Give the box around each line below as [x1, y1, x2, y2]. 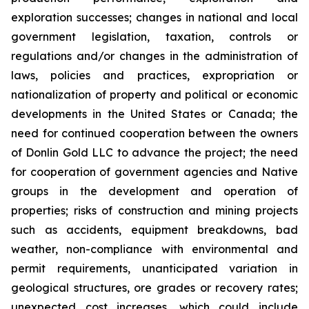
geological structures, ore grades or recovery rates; [11, 281, 298, 295]
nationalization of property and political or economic [11, 88, 298, 101]
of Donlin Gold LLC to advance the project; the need [11, 146, 298, 159]
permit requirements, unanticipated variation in [11, 261, 298, 275]
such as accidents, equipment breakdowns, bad [11, 223, 298, 237]
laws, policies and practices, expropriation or [11, 68, 298, 82]
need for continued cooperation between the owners [11, 126, 298, 140]
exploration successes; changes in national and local [11, 10, 298, 24]
